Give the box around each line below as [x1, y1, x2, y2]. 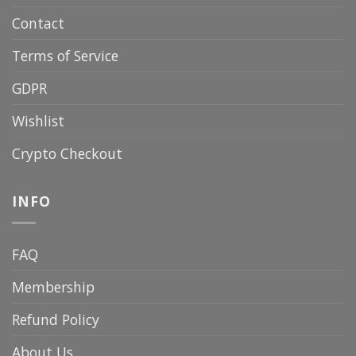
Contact [12, 13, 64, 33]
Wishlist [12, 110, 64, 130]
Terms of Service [12, 45, 118, 65]
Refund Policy [12, 309, 99, 329]
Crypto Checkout [12, 143, 122, 163]
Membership [12, 277, 95, 296]
